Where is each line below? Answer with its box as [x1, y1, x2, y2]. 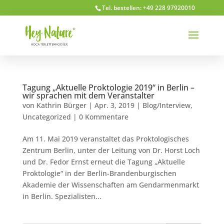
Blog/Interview [142, 100, 190, 110]
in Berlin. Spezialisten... [22, 191, 101, 201]
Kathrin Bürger [36, 100, 86, 110]
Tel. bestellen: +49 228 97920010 [102, 3, 195, 12]
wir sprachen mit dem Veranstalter [22, 90, 154, 101]
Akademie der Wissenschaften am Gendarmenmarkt [22, 180, 199, 189]
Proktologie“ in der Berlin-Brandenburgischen [22, 168, 176, 178]
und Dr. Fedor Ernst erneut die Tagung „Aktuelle [22, 157, 185, 166]
